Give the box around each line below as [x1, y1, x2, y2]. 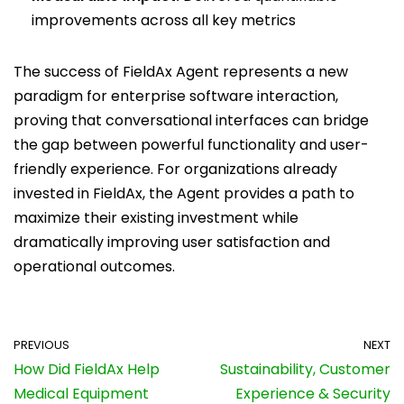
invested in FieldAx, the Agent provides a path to [14, 183, 354, 205]
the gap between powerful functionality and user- [14, 134, 369, 156]
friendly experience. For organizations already [14, 159, 337, 180]
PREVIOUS [14, 337, 69, 353]
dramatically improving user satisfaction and [14, 232, 330, 253]
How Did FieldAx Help [14, 359, 160, 381]
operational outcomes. [14, 256, 175, 278]
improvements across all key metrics [32, 10, 296, 32]
